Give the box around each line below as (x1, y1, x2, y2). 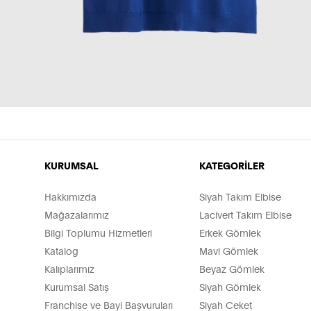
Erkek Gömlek (199, 226, 262, 239)
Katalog (44, 244, 78, 258)
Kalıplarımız (44, 262, 94, 276)
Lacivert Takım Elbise (199, 208, 292, 221)
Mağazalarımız (44, 208, 109, 221)
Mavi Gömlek (199, 244, 259, 258)
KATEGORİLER (199, 158, 265, 172)
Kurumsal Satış (44, 280, 109, 294)
